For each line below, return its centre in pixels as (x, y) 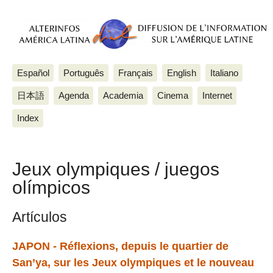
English (181, 73)
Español (33, 73)
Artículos (40, 217)
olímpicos (51, 187)
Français (135, 73)
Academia (123, 95)
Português (83, 73)
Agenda (73, 95)
